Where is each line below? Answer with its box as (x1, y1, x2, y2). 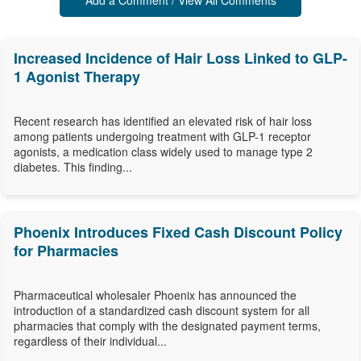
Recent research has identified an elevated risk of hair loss (14, 113, 312, 130)
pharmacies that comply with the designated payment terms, (14, 317, 321, 334)
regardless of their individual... (14, 333, 167, 350)
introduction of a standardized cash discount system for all (14, 302, 309, 319)
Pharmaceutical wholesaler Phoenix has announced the (14, 287, 297, 304)
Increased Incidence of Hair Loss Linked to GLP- (14, 48, 347, 69)
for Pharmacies (14, 240, 118, 262)
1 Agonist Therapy (14, 66, 140, 88)
